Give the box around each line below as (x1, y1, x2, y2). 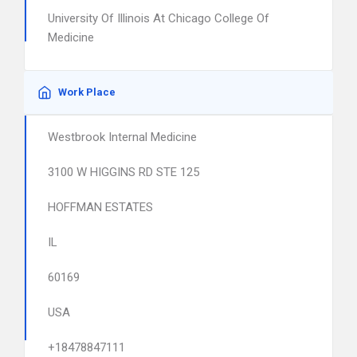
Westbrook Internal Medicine (48, 130, 197, 144)
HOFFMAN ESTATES (48, 200, 153, 214)
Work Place (58, 86, 116, 98)
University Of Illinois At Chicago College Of (48, 11, 269, 25)
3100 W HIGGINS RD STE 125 (48, 165, 199, 179)
